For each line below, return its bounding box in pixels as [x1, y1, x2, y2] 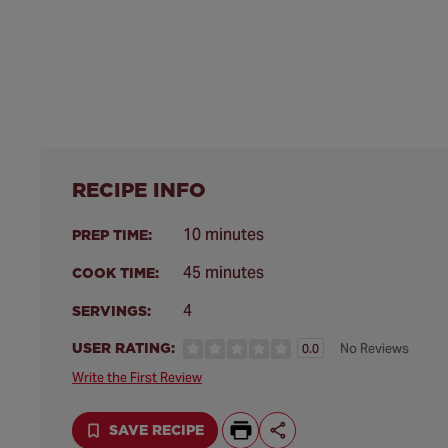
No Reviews [339, 340, 409, 358]
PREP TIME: [72, 225, 152, 245]
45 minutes [183, 262, 264, 283]
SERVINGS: [72, 301, 151, 321]
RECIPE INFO [72, 176, 206, 204]
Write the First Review [72, 368, 202, 386]
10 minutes [183, 224, 264, 245]
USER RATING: [72, 338, 175, 359]
